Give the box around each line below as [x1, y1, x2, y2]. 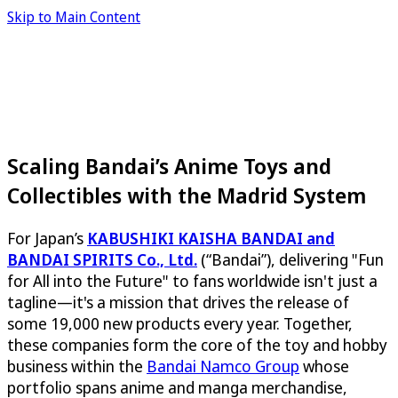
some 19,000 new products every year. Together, [7, 312, 353, 334]
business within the [7, 354, 147, 377]
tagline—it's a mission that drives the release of [7, 291, 349, 313]
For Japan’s [7, 227, 87, 249]
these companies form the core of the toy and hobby [7, 333, 387, 355]
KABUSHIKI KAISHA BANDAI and [87, 227, 335, 249]
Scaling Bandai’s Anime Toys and [7, 150, 331, 180]
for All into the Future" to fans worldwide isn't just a [7, 269, 378, 291]
